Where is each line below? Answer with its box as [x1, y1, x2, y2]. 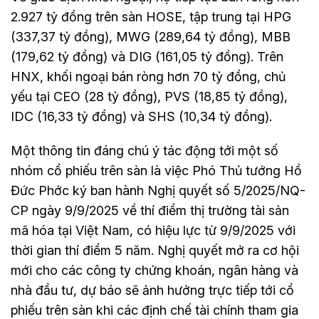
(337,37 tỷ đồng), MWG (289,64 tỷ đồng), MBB [11, 28, 291, 44]
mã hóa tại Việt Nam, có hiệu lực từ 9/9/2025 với [11, 222, 296, 238]
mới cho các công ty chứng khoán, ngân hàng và [11, 262, 298, 278]
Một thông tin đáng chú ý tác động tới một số [11, 142, 278, 158]
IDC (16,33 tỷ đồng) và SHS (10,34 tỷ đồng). [11, 108, 272, 124]
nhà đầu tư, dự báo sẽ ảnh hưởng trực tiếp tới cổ [11, 282, 294, 298]
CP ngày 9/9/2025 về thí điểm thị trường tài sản [11, 202, 289, 218]
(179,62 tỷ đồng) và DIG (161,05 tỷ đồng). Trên [11, 48, 283, 64]
